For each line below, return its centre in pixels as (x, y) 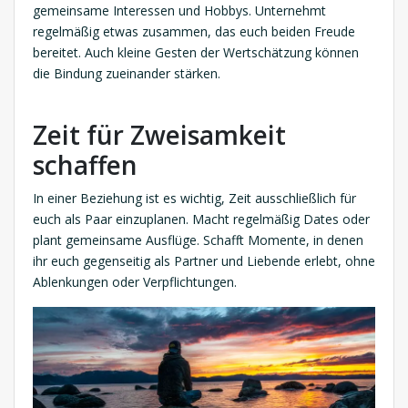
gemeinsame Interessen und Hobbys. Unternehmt (179, 11)
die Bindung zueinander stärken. (127, 74)
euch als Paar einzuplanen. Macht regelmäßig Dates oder (201, 219)
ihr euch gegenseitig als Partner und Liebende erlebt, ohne (204, 261)
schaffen (85, 165)
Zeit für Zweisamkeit (159, 135)
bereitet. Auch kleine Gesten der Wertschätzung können (196, 53)
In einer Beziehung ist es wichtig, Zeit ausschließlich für (194, 199)
